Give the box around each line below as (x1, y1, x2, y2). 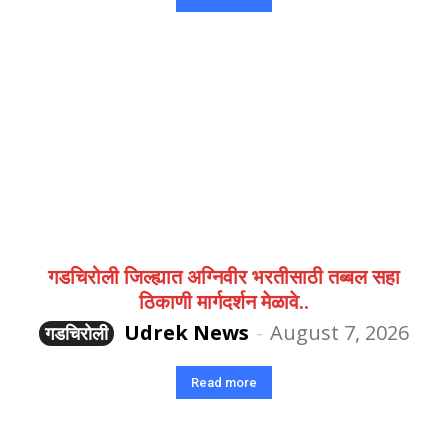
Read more (191, 375, 257, 391)
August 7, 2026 (270, 319, 409, 347)
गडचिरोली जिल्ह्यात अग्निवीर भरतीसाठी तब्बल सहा (48, 265, 400, 290)
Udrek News (124, 319, 249, 347)
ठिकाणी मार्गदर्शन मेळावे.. (139, 290, 309, 315)
